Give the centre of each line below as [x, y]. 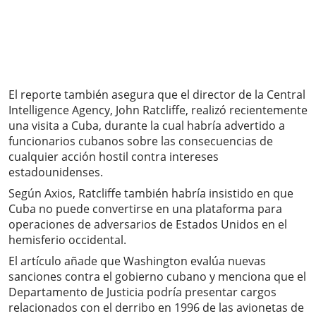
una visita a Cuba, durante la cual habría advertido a [147, 126]
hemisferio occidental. [67, 240]
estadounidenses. [56, 172]
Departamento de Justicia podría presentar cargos [142, 292]
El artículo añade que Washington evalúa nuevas [137, 261]
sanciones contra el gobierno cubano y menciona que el [157, 277]
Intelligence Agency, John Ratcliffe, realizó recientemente [158, 110]
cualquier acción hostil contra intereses [114, 157]
